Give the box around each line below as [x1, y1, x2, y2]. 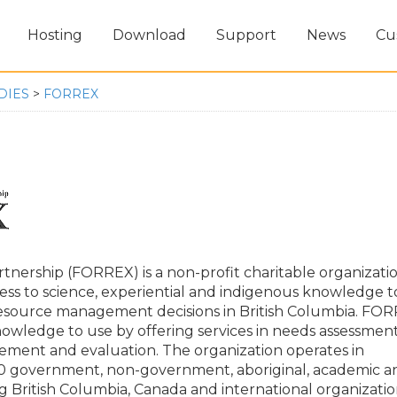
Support [216, 27, 276, 43]
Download [113, 27, 186, 43]
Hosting [27, 27, 82, 43]
